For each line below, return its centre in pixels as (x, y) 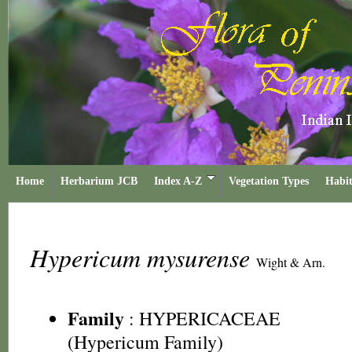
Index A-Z (178, 181)
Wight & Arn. (291, 262)
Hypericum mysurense (143, 257)
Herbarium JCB (99, 181)
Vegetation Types (269, 181)
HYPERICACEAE (210, 318)
